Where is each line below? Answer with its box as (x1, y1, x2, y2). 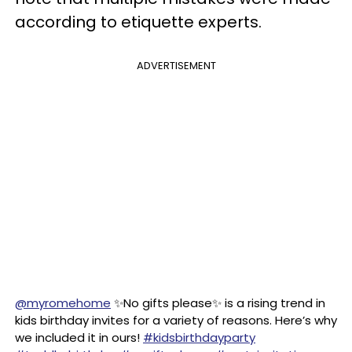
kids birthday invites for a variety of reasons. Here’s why (15, 312, 337, 328)
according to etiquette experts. (15, 11, 262, 33)
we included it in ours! (15, 329, 143, 346)
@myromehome (15, 295, 111, 311)
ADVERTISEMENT (136, 58, 216, 73)
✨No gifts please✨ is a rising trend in (111, 295, 325, 311)
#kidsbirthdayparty (143, 329, 255, 346)
